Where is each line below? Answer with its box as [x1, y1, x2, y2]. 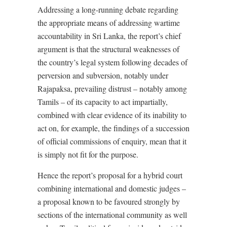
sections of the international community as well [37, 209, 187, 220]
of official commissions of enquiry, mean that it [37, 136, 186, 147]
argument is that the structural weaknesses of [37, 44, 179, 55]
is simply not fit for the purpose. [37, 149, 138, 160]
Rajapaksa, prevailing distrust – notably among [37, 83, 187, 94]
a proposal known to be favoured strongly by [37, 196, 180, 207]
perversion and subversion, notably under [37, 70, 168, 81]
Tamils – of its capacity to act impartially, [37, 96, 168, 107]
